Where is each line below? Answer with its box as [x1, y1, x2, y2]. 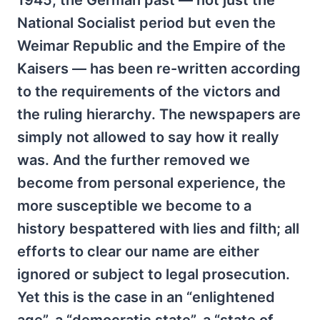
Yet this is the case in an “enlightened [17, 289, 275, 306]
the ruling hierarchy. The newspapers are [17, 106, 301, 124]
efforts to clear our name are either [17, 243, 259, 261]
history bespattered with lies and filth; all [17, 220, 299, 238]
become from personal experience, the [17, 174, 286, 192]
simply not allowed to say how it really [17, 129, 279, 146]
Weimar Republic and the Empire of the [17, 37, 286, 55]
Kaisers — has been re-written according [17, 60, 301, 78]
